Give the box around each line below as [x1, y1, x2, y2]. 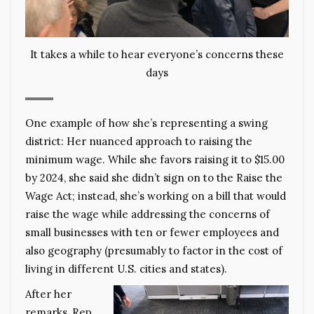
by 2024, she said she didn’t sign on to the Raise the [25, 171, 282, 185]
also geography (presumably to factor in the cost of [25, 244, 282, 258]
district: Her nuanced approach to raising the [25, 135, 252, 149]
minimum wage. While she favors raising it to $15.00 [25, 153, 285, 167]
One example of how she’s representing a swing [25, 116, 268, 130]
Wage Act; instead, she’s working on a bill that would [25, 189, 286, 203]
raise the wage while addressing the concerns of [25, 207, 270, 221]
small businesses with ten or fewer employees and [25, 226, 279, 240]
